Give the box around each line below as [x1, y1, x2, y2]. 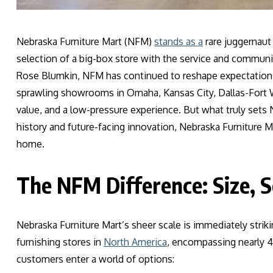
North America [104, 236, 167, 249]
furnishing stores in [16, 236, 104, 249]
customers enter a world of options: [16, 253, 174, 266]
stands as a [154, 35, 203, 48]
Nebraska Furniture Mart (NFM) [16, 35, 154, 48]
